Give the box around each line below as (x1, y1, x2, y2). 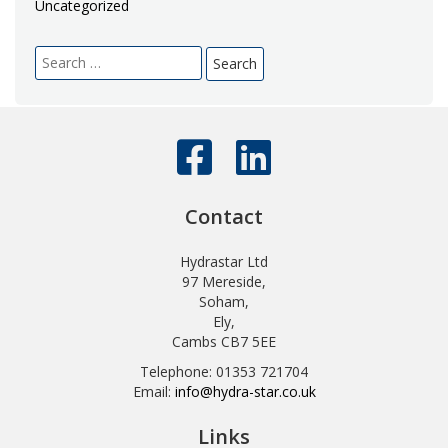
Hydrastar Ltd (180, 252, 268, 271)
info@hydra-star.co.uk (174, 382, 316, 401)
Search (34, 44, 78, 64)
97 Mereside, (182, 272, 266, 291)
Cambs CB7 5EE (172, 332, 276, 351)
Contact (185, 203, 263, 230)
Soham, (199, 292, 249, 311)
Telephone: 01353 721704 (140, 362, 308, 381)
